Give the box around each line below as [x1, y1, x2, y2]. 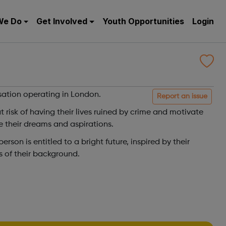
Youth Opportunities [102, 16, 184, 26]
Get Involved [36, 16, 88, 26]
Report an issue [157, 93, 207, 100]
